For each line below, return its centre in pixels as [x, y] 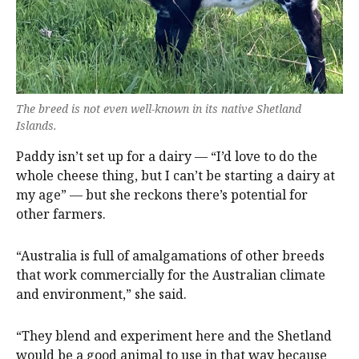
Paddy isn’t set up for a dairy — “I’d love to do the [167, 157]
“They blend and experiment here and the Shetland [174, 336]
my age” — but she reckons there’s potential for [162, 195]
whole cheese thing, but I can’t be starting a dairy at [175, 176]
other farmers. [61, 214]
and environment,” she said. [101, 294]
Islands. [36, 126]
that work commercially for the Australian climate [171, 275]
